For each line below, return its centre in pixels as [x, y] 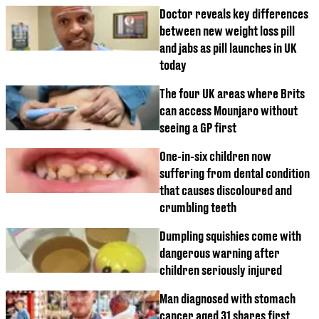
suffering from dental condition [235, 174]
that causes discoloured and [226, 191]
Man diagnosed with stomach [228, 299]
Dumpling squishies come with [230, 236]
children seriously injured [221, 271]
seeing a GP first [198, 128]
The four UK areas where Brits [232, 94]
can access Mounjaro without [229, 111]
